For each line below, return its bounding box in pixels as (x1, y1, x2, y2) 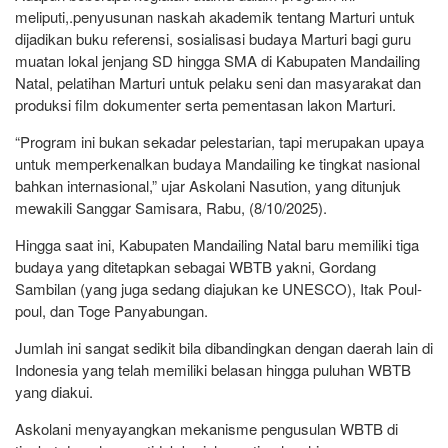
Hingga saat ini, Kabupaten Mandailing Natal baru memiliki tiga (15, 233, 419, 255)
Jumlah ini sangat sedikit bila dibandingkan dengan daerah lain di (15, 336, 433, 358)
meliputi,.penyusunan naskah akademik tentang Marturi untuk (15, 5, 415, 27)
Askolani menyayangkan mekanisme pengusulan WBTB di (15, 417, 398, 439)
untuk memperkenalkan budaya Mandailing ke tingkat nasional (15, 152, 420, 174)
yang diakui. (15, 380, 93, 402)
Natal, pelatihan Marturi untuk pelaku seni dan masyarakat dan (15, 71, 421, 93)
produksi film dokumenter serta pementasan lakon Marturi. (15, 93, 396, 115)
